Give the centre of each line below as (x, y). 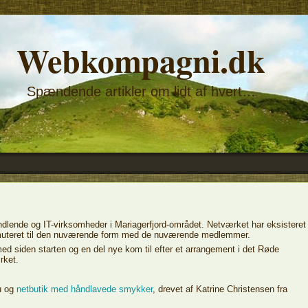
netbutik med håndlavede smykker (85, 289)
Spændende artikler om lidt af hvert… (141, 91)
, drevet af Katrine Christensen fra (220, 289)
